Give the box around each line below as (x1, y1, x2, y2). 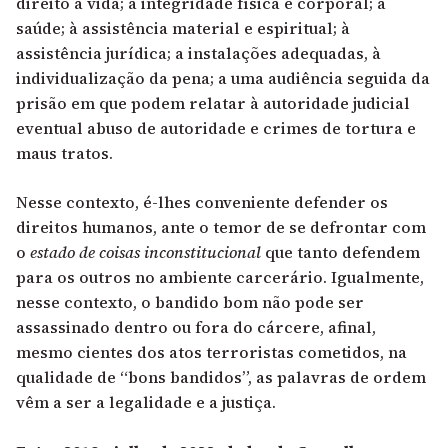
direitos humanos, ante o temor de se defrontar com (16, 215, 426, 238)
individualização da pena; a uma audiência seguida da (16, 66, 430, 89)
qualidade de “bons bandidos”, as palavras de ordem (16, 365, 426, 388)
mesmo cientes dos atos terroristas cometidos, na (16, 340, 407, 363)
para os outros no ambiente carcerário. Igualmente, (16, 265, 424, 288)
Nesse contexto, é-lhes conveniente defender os (16, 190, 388, 213)
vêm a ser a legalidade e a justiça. (16, 390, 276, 413)
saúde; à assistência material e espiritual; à (16, 16, 350, 39)
